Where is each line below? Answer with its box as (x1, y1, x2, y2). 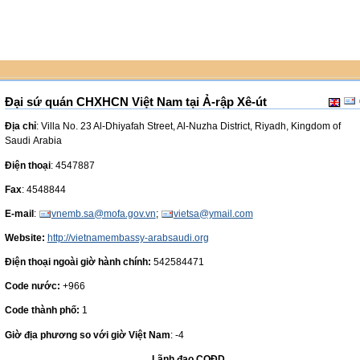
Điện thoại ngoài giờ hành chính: (4, 256, 151, 268)
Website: (4, 232, 45, 244)
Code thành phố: (4, 305, 80, 317)
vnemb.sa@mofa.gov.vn (51, 207, 156, 219)
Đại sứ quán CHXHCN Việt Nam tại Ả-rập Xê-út (4, 96, 267, 109)
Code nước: (4, 280, 60, 292)
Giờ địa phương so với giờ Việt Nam (4, 329, 170, 341)
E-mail (4, 207, 34, 219)
